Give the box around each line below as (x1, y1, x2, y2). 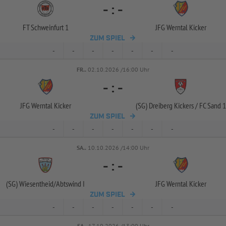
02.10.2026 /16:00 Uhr (88, 66, 149, 73)
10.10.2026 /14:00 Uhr (88, 144, 149, 151)
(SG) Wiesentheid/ (6, 179, 56, 189)
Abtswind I (56, 179, 85, 189)
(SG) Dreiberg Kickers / (135, 100, 198, 110)
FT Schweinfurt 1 (22, 22, 69, 32)
